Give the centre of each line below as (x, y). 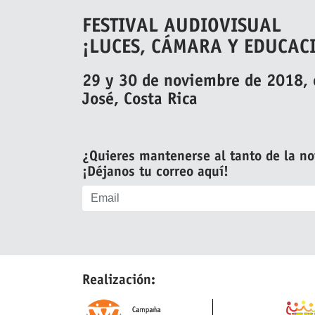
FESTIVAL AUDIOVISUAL (182, 27)
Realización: (119, 281)
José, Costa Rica (140, 100)
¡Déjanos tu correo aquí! (155, 173)
